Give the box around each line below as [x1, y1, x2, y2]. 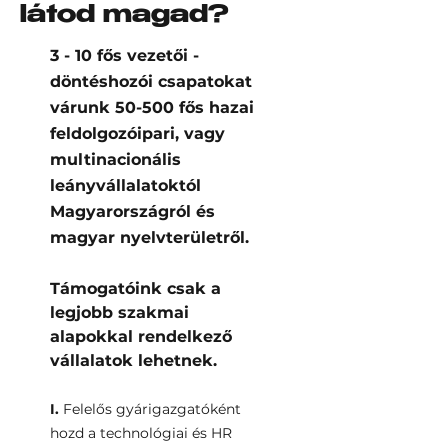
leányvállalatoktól [50, 176, 201, 195]
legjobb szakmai [50, 303, 189, 322]
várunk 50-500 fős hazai [50, 98, 254, 117]
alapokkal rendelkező [50, 327, 232, 346]
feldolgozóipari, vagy [50, 124, 225, 143]
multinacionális [50, 150, 181, 169]
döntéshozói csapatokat [50, 72, 252, 91]
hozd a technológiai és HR [50, 424, 232, 442]
